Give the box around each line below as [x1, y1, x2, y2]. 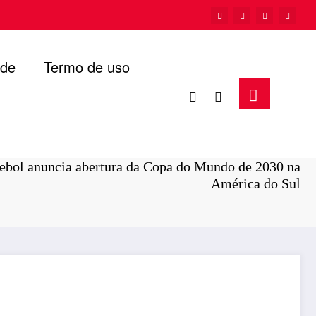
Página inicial [164, 142, 243, 157]
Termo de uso [43, 56, 130, 77]
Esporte [257, 142, 300, 157]
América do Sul [211, 176, 300, 191]
